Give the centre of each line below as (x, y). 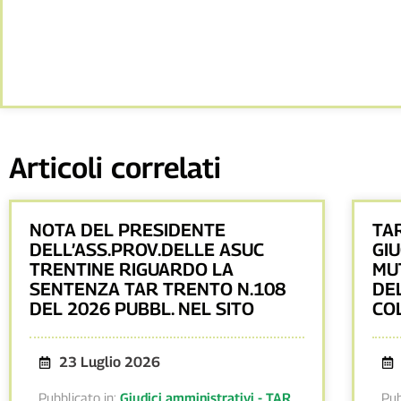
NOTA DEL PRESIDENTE (128, 230)
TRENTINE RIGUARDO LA (132, 270)
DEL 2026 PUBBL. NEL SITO (142, 309)
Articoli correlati (115, 168)
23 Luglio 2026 (109, 363)
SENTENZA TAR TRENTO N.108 (158, 290)
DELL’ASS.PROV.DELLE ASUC (147, 250)
